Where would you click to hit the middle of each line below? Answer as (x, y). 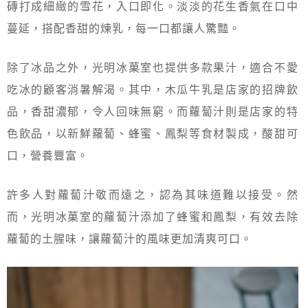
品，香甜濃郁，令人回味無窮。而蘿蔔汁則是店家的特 (153, 111)
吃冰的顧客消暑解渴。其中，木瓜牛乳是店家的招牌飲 (153, 89)
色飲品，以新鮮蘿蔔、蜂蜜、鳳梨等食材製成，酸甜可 (153, 133)
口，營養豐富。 (48, 155)
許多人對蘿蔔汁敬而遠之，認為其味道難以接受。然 (153, 194)
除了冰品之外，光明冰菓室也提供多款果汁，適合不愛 (153, 67)
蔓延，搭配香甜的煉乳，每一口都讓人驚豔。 (124, 27)
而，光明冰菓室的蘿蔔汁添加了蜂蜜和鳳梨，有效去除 (153, 216)
